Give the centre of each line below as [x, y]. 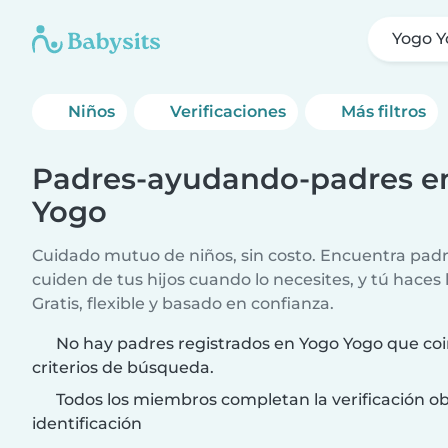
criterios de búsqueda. [123, 367]
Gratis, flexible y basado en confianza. [183, 303]
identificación [87, 423]
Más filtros [384, 111]
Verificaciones [228, 111]
